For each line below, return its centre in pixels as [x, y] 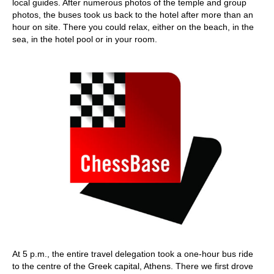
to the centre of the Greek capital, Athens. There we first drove [133, 266]
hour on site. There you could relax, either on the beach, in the [133, 27]
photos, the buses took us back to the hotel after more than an [133, 15]
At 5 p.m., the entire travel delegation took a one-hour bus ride [133, 254]
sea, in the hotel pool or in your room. [85, 39]
